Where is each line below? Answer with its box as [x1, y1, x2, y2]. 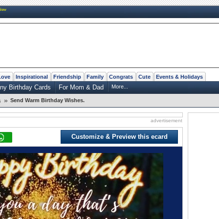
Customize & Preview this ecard [71, 132, 168, 140]
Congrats [109, 73, 133, 80]
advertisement [151, 117, 182, 123]
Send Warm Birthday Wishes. [10, 97, 85, 103]
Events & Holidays [156, 73, 203, 80]
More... [111, 83, 128, 89]
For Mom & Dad [59, 83, 104, 91]
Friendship [53, 73, 81, 80]
